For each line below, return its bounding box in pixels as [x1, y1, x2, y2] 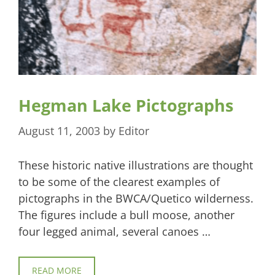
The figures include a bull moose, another [18, 207, 234, 222]
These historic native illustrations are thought [18, 157, 253, 172]
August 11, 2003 [18, 123, 100, 138]
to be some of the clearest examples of [18, 174, 220, 189]
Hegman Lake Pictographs [18, 93, 233, 117]
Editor [118, 123, 149, 138]
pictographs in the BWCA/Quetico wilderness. [18, 190, 254, 206]
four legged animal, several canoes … [18, 223, 211, 239]
